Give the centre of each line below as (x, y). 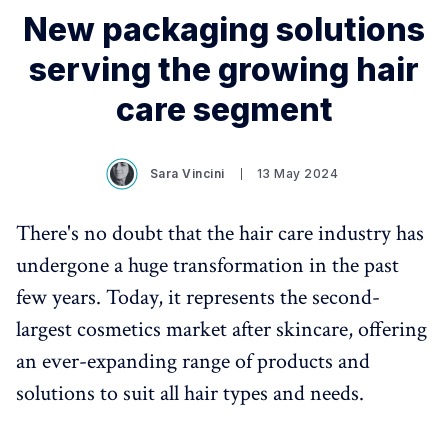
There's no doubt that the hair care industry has (220, 233)
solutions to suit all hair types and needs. (190, 393)
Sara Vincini (187, 173)
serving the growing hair (224, 69)
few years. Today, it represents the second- (198, 297)
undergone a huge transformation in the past (207, 265)
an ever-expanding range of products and (193, 361)
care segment (224, 109)
